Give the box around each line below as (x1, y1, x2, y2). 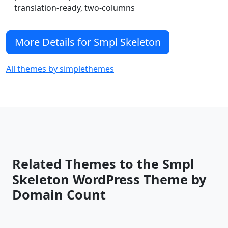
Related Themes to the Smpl (12, 155, 194, 173)
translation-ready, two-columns (14, 2, 135, 13)
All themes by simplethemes (6, 63, 114, 74)
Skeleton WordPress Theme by (12, 170, 206, 188)
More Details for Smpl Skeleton (15, 35, 161, 49)
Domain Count (12, 186, 106, 203)
